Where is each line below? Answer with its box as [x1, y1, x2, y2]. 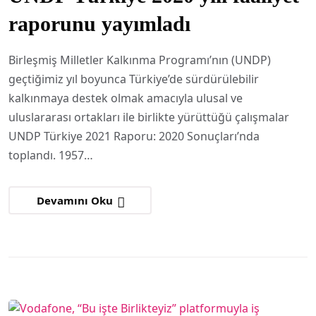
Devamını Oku [37, 193, 116, 207]
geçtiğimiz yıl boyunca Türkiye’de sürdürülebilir [8, 71, 259, 87]
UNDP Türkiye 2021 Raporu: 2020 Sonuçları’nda [8, 128, 260, 144]
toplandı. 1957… [8, 147, 93, 163]
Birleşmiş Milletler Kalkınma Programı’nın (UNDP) [8, 52, 271, 68]
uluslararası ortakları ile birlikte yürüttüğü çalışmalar [8, 109, 289, 125]
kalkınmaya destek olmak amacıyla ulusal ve [8, 90, 243, 106]
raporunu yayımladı [8, 12, 190, 35]
